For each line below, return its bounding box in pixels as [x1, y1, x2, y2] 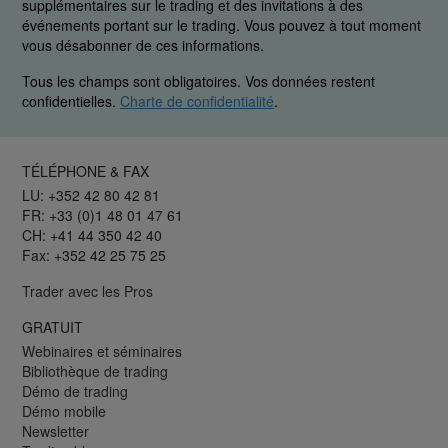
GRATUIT [22, 317, 83, 338]
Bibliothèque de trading [22, 361, 168, 382]
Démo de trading [22, 381, 128, 402]
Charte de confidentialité [120, 91, 274, 112]
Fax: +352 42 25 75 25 [22, 245, 166, 266]
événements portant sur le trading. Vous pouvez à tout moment [22, 15, 421, 36]
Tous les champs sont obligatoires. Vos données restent [22, 71, 375, 92]
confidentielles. [22, 91, 120, 112]
